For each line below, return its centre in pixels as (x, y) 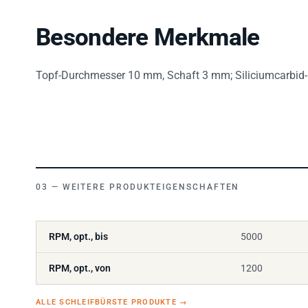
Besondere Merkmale (148, 34)
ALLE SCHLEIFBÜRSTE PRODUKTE (108, 299)
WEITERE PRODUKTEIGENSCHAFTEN (151, 184)
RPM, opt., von (80, 265)
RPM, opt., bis (78, 233)
